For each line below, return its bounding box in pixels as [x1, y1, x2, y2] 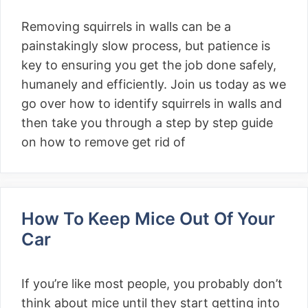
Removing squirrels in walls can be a [21, 19, 231, 34]
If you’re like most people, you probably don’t [21, 276, 283, 291]
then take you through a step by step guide [21, 115, 273, 130]
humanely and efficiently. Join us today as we [21, 77, 286, 91]
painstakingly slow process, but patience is [21, 38, 270, 53]
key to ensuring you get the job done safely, [21, 58, 276, 72]
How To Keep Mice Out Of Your [21, 208, 275, 229]
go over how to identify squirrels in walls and [21, 96, 282, 111]
